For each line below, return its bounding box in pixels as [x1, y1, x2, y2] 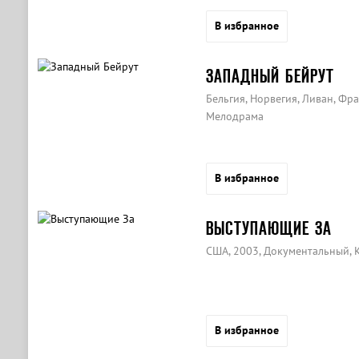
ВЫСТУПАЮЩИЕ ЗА [205, 218, 332, 238]
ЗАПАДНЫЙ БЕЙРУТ [205, 66, 334, 86]
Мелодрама [205, 109, 264, 123]
